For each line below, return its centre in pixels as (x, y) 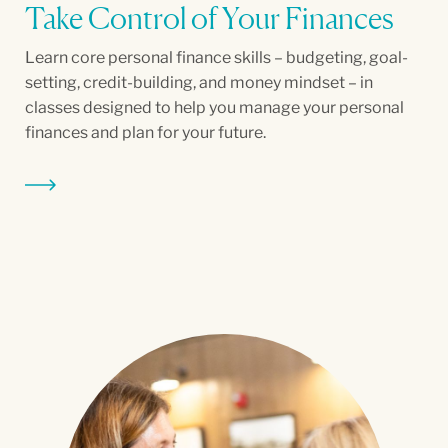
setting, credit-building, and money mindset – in (199, 82)
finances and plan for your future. (145, 132)
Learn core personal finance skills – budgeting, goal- (216, 57)
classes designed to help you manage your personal (214, 107)
